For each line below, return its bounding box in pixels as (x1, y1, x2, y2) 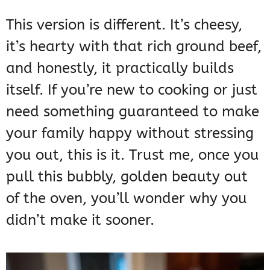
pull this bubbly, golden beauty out (6, 168, 248, 186)
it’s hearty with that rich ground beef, (6, 38, 262, 55)
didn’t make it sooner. (6, 212, 154, 229)
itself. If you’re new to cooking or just (6, 81, 257, 99)
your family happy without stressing (6, 125, 254, 142)
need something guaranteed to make (6, 103, 259, 121)
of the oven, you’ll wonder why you (6, 190, 247, 207)
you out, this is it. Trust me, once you (6, 146, 259, 164)
